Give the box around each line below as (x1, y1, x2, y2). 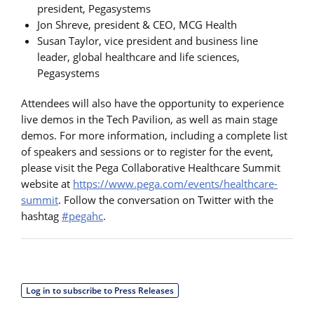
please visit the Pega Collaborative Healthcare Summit (21, 160, 280, 175)
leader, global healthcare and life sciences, (37, 49, 240, 64)
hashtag (21, 208, 62, 223)
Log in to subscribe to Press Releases (25, 284, 174, 296)
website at (21, 176, 73, 191)
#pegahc (62, 208, 103, 223)
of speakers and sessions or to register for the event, (21, 144, 273, 158)
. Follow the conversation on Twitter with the (58, 192, 273, 207)
